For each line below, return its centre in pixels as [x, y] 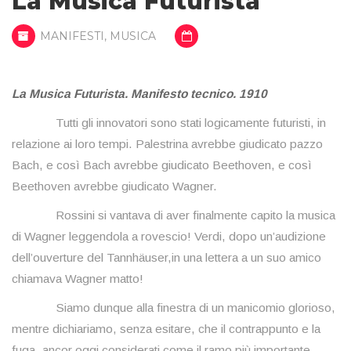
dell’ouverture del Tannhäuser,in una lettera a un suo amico [166, 258]
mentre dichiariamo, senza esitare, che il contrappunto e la [166, 329]
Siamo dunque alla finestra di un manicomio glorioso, [174, 308]
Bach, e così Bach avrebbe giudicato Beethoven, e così [162, 165]
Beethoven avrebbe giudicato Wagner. [114, 186]
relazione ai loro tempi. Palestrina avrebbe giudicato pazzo [167, 144]
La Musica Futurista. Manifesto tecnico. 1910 [139, 94]
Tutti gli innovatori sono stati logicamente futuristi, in [169, 123]
